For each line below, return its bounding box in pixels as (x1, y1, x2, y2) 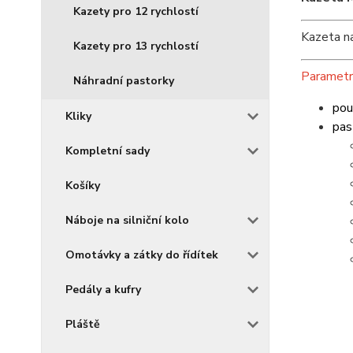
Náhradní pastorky (73, 73, 174, 88)
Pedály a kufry (65, 282, 141, 297)
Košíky (65, 178, 100, 193)
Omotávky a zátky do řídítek (65, 247, 218, 262)
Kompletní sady (65, 143, 150, 158)
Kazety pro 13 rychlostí (73, 39, 199, 54)
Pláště (65, 317, 100, 332)
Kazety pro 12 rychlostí (73, 4, 199, 19)
